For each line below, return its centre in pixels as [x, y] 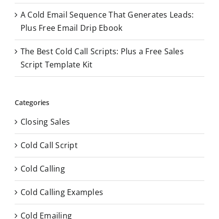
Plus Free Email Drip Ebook [72, 28]
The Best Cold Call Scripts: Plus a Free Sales [102, 51]
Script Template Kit [57, 64]
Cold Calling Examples [62, 192]
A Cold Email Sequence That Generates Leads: [107, 14]
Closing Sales [45, 122]
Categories [32, 102]
